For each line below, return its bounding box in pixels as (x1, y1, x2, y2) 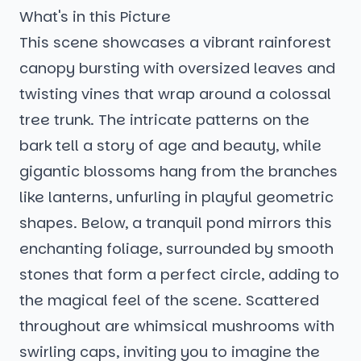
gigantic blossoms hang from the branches (19, 161, 338, 182)
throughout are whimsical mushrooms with (19, 316, 334, 337)
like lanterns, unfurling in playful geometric (19, 187, 334, 208)
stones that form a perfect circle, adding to (19, 264, 339, 285)
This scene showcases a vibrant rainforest (19, 32, 331, 53)
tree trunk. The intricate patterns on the (19, 110, 309, 131)
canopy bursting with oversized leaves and (19, 58, 335, 79)
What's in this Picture (19, 6, 171, 27)
